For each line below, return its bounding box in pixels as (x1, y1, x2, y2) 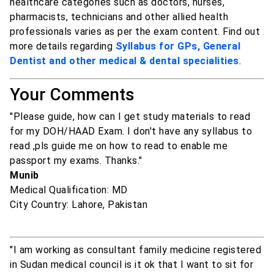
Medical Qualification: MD (10, 184, 128, 196)
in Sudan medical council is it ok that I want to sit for (10, 259, 253, 271)
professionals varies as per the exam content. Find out (10, 26, 260, 38)
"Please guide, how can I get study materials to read (10, 111, 250, 123)
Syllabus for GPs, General (115, 40, 240, 53)
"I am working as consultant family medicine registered (10, 244, 261, 256)
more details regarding (10, 40, 116, 53)
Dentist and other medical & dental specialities (10, 55, 239, 67)
